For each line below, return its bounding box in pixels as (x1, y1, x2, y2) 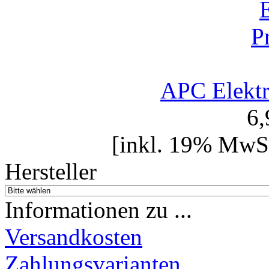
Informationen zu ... (5, 196, 192, 223)
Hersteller (5, 158, 97, 184)
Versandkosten (5, 223, 142, 250)
